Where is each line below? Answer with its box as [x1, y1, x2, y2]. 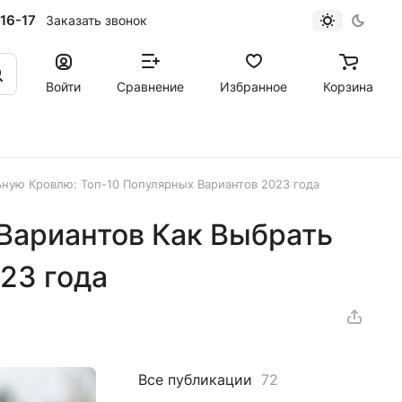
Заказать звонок [45, 12, 147, 28]
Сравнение [117, 78, 184, 94]
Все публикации [138, 371, 252, 389]
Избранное [220, 78, 287, 94]
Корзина [323, 78, 373, 94]
